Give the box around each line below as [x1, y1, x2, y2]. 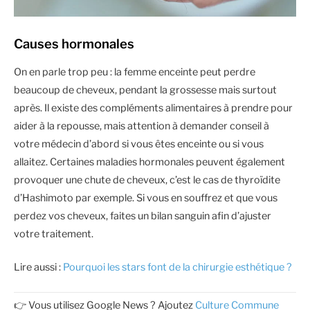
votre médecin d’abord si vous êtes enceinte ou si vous [14, 138, 264, 151]
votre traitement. [14, 228, 93, 241]
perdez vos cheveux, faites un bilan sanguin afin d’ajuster [14, 210, 271, 223]
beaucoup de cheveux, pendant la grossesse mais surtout [14, 84, 277, 97]
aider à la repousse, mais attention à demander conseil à [14, 120, 269, 133]
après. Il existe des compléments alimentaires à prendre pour [14, 102, 293, 115]
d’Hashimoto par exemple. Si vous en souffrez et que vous [14, 192, 277, 205]
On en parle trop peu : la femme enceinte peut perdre [14, 66, 255, 79]
